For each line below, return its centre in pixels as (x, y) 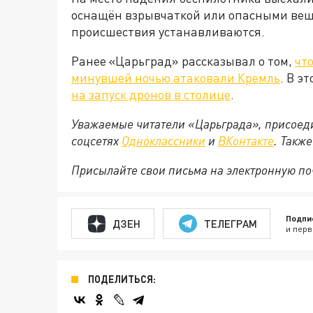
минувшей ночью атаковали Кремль (176, 78)
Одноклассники (163, 141)
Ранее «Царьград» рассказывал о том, (183, 61)
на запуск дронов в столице (151, 95)
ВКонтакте (246, 141)
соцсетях (96, 141)
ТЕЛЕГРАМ (230, 223)
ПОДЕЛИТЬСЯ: (122, 279)
